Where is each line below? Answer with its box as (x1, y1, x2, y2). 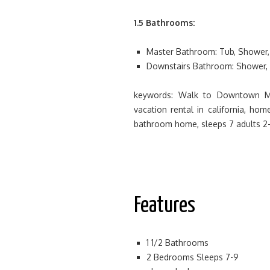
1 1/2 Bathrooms (146, 237, 209, 248)
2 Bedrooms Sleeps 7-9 (146, 252, 239, 262)
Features (134, 195, 195, 217)
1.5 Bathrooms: (134, 17, 195, 28)
